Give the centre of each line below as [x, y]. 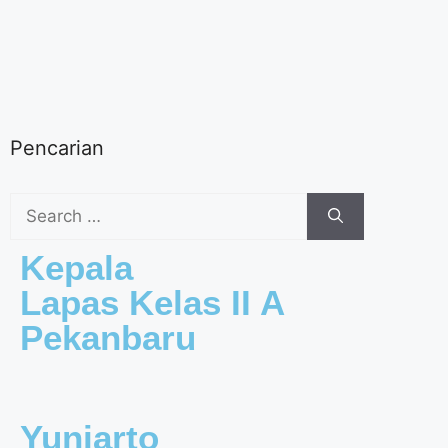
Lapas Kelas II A [152, 302]
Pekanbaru [108, 337]
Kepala [76, 267]
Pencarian [57, 147]
